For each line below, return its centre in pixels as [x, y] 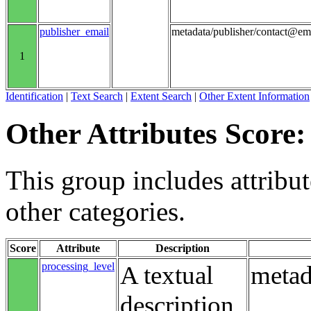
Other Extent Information [254, 96]
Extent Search [161, 96]
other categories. [95, 211]
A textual [167, 275]
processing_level [78, 266]
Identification [34, 96]
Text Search [97, 96]
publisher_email [74, 31]
